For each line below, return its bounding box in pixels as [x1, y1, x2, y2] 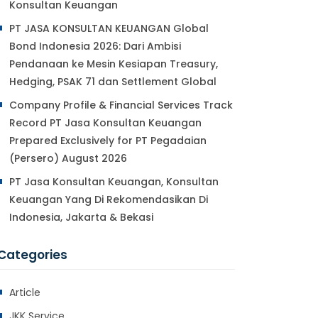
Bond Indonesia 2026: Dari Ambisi [9, 39, 181, 53]
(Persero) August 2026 [9, 151, 127, 165]
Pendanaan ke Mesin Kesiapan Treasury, [9, 57, 218, 71]
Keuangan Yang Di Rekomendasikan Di [9, 192, 208, 207]
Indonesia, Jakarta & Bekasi [9, 210, 153, 224]
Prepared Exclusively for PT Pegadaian [9, 133, 207, 148]
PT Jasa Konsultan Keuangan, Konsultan [9, 175, 219, 189]
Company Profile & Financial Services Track [9, 98, 233, 112]
